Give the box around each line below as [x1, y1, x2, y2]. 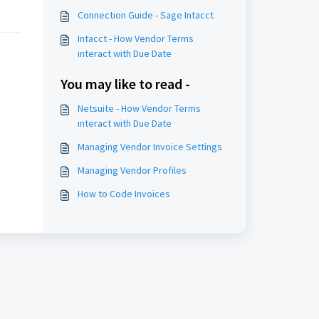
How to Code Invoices [77, 187, 170, 200]
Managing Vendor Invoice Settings [77, 140, 222, 153]
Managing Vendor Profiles [77, 164, 187, 177]
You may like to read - [60, 75, 190, 93]
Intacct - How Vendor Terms [77, 32, 194, 45]
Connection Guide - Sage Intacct [77, 9, 214, 21]
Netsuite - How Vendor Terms [77, 102, 201, 115]
